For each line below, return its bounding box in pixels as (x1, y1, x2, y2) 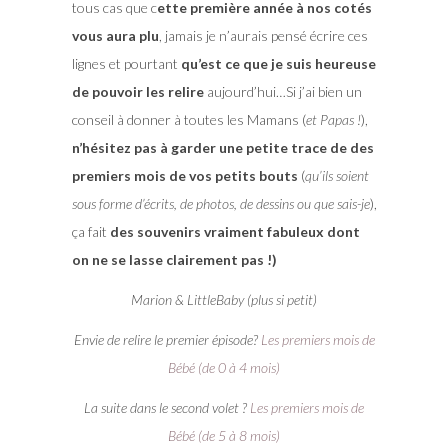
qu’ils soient (304, 166, 369, 184)
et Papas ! (305, 110, 361, 128)
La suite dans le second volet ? (84, 398, 250, 416)
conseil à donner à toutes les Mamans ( (71, 110, 306, 128)
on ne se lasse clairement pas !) (71, 250, 277, 268)
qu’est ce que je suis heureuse (180, 54, 376, 72)
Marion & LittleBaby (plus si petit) (131, 290, 317, 308)
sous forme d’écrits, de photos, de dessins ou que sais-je (71, 194, 370, 212)
